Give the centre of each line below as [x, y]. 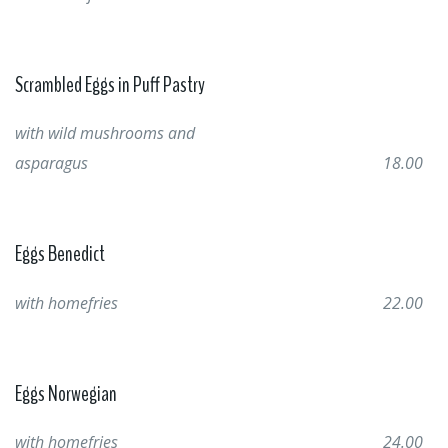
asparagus [51, 163]
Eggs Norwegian [66, 393]
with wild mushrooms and [105, 133]
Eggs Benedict [60, 254]
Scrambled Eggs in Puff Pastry [110, 84]
